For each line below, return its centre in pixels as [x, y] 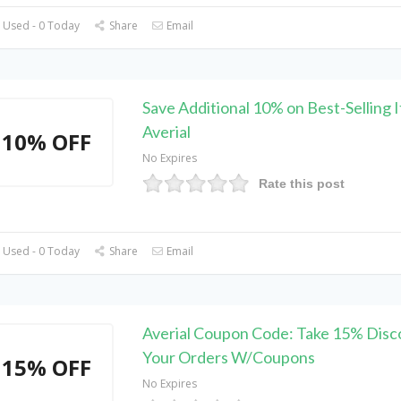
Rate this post [301, 183]
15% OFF [47, 367]
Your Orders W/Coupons [228, 357]
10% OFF [47, 142]
